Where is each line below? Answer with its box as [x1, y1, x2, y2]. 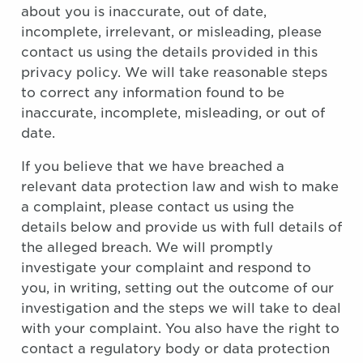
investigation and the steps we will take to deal [21, 301, 341, 316]
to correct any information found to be [21, 85, 284, 100]
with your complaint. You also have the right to [21, 321, 340, 336]
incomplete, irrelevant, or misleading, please [21, 24, 322, 40]
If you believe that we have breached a [21, 159, 284, 174]
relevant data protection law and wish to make [21, 179, 339, 194]
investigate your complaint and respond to [21, 260, 311, 275]
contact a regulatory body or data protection [21, 341, 330, 357]
